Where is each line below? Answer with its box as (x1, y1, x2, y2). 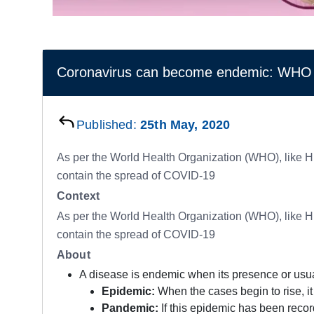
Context (57, 189, 100, 202)
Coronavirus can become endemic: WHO (57, 64, 312, 81)
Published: (76, 117, 140, 132)
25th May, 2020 (139, 117, 231, 132)
